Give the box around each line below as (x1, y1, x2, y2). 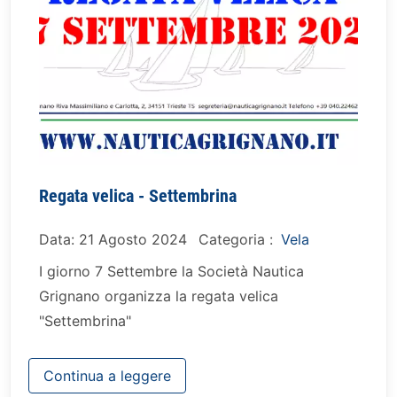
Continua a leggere (43, 367, 171, 385)
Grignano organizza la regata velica (39, 287, 278, 305)
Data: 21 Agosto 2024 (39, 230, 187, 248)
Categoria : (198, 230, 277, 248)
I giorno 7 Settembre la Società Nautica (39, 262, 304, 280)
